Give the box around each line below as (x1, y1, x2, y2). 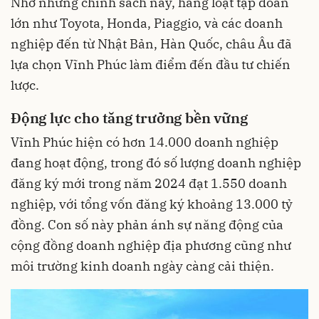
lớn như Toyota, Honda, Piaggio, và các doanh (11, 15, 283, 32)
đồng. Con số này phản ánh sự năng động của (11, 216, 283, 234)
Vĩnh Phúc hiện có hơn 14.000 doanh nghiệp (11, 134, 278, 151)
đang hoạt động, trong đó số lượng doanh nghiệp (11, 155, 301, 172)
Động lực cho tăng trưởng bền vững (11, 108, 248, 128)
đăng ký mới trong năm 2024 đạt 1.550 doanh (11, 175, 287, 192)
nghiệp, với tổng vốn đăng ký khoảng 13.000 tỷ (11, 196, 293, 213)
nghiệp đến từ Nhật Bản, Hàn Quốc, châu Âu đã (11, 36, 292, 53)
